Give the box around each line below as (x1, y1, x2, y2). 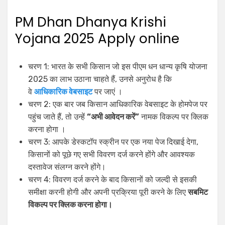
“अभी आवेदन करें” (87, 112, 139, 122)
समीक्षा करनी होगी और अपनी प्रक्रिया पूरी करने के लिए (28, 187, 188, 197)
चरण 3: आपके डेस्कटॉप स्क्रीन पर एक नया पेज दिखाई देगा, (28, 137, 198, 147)
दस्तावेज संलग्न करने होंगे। (28, 162, 106, 172)
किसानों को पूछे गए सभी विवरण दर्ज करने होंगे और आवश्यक (28, 150, 195, 160)
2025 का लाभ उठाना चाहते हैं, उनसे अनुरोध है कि (28, 74, 172, 84)
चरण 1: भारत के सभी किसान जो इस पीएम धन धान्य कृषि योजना (28, 62, 207, 72)
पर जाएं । (92, 87, 123, 97)
